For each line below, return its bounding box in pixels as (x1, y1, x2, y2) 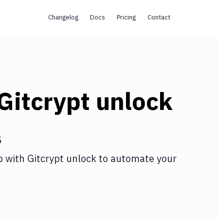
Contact (147, 13, 170, 21)
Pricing (116, 13, 136, 21)
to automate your (96, 152, 177, 165)
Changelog (48, 13, 78, 21)
